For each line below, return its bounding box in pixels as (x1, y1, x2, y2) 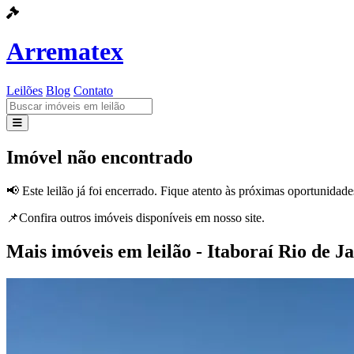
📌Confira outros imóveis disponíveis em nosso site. (6, 210, 265, 224)
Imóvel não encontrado (6, 146, 193, 168)
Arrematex (6, 37, 123, 66)
